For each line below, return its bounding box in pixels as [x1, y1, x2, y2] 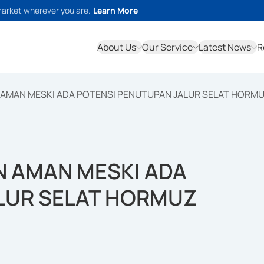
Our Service [142, 41, 193, 54]
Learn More [93, 5, 138, 16]
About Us [97, 41, 136, 54]
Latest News [199, 41, 251, 54]
